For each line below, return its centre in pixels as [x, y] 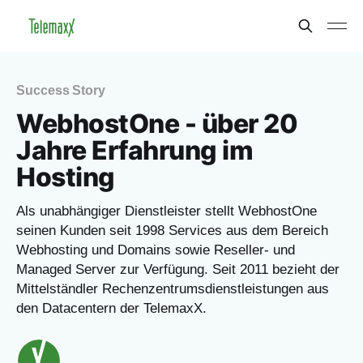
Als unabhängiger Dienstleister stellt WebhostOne [167, 211]
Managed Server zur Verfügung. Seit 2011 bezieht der [178, 269]
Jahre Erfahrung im [135, 150]
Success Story [61, 90]
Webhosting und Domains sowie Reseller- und [156, 250]
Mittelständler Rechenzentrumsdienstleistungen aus [173, 289]
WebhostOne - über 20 [157, 124]
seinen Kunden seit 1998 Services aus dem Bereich [172, 231]
